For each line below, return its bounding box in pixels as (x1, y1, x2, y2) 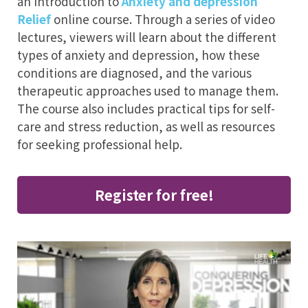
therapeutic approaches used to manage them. (17, 82, 278, 100)
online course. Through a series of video (51, 10, 275, 28)
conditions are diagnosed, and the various (17, 64, 252, 82)
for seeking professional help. (17, 135, 185, 153)
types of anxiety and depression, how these (17, 46, 260, 64)
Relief (17, 10, 51, 28)
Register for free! (94, 185, 214, 206)
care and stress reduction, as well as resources (17, 118, 275, 135)
